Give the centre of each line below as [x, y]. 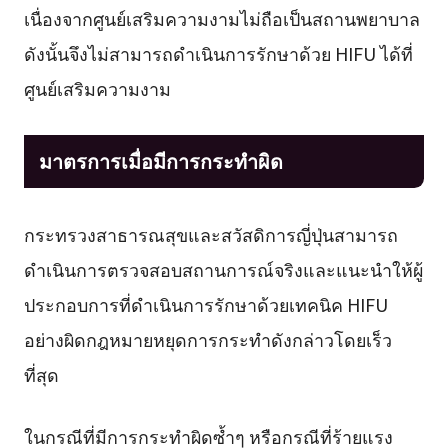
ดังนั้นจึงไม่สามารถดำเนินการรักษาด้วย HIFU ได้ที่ [218, 52]
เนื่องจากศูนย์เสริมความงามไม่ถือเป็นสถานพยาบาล [221, 17]
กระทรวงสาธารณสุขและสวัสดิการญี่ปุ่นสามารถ [210, 234]
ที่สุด [41, 374]
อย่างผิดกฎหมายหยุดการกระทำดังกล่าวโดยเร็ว [207, 339]
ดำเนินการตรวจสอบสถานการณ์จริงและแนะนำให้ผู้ [223, 269]
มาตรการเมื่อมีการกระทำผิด [160, 161]
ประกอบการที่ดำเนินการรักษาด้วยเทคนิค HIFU [205, 304]
